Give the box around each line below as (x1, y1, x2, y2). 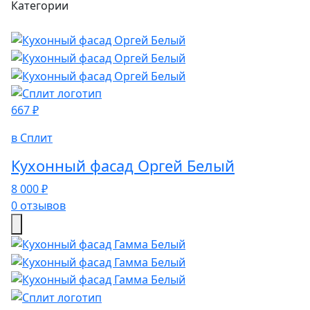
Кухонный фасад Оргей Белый (11, 156, 235, 176)
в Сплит (11, 130, 53, 146)
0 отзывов (11, 198, 66, 214)
